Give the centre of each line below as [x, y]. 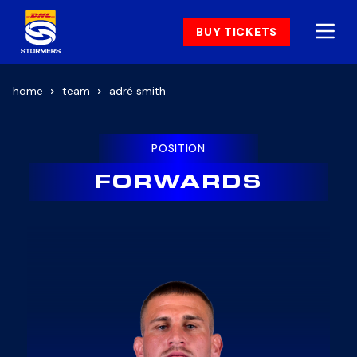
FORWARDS [178, 185]
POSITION [178, 148]
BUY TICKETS [237, 32]
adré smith [137, 91]
